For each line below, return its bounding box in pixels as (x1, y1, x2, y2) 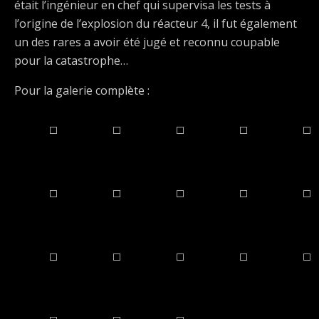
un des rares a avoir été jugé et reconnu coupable (14, 34, 280, 51)
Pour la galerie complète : (14, 83, 150, 99)
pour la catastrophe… (14, 53, 128, 69)
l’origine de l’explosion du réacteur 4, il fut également (14, 16, 297, 32)
